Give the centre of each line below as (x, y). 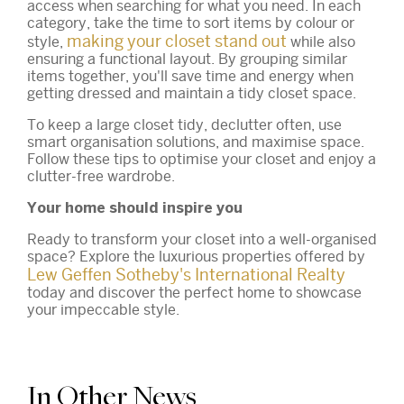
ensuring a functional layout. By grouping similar (187, 59)
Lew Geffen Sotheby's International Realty (186, 274)
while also (321, 41)
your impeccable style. (103, 309)
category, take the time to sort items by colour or (191, 23)
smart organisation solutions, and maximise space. (196, 142)
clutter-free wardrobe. (101, 176)
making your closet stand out (177, 41)
